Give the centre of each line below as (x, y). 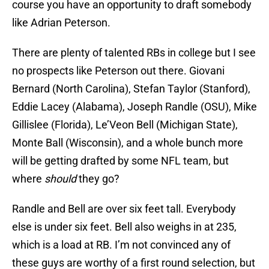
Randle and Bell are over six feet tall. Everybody (124, 209)
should (60, 179)
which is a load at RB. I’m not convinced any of (121, 245)
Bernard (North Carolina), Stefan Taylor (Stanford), (131, 89)
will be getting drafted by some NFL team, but (120, 161)
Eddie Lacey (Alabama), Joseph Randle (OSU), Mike (134, 107)
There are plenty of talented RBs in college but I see (134, 53)
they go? (98, 179)
